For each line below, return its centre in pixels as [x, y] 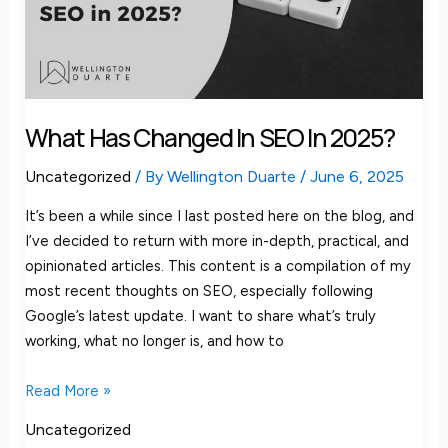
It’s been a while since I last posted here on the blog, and [219, 216]
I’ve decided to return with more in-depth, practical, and [216, 241]
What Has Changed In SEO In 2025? [209, 137]
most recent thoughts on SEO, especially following [198, 291]
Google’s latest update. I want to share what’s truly [200, 316]
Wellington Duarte [233, 177]
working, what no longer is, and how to [154, 341]
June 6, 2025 [356, 177]
